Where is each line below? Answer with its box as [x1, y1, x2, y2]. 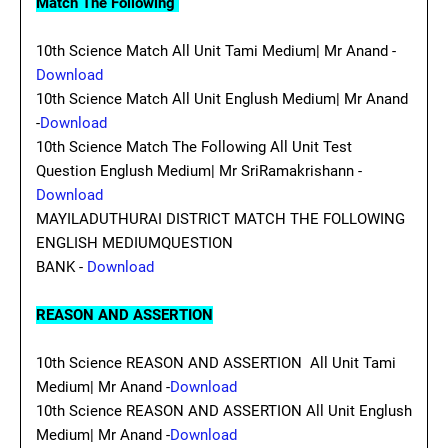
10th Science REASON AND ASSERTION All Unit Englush [36, 402, 412, 420]
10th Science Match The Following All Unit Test [36, 138, 352, 156]
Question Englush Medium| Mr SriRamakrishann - [36, 162, 362, 180]
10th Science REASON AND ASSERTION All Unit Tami [36, 354, 396, 372]
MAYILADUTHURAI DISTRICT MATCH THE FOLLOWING [36, 210, 405, 228]
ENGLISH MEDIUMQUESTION [36, 234, 233, 252]
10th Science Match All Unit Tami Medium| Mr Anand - [36, 42, 396, 60]
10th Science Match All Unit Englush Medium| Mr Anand [36, 90, 408, 108]
